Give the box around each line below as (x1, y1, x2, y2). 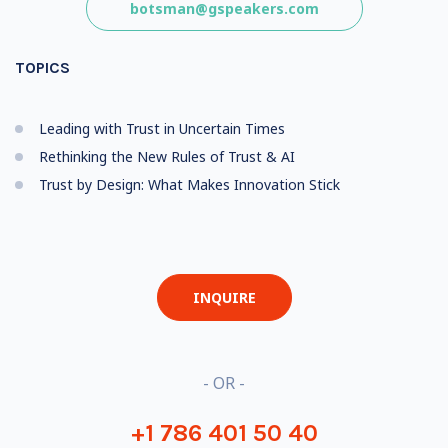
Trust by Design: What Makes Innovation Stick (39, 175, 340, 194)
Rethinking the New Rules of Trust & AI (39, 147, 295, 166)
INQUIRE (192, 288, 256, 307)
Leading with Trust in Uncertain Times (39, 119, 285, 138)
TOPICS (15, 58, 70, 77)
